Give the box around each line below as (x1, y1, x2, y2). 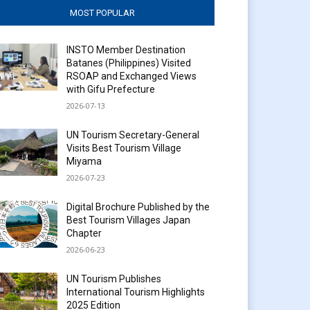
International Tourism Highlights (66, 286, 206, 298)
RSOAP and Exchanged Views (66, 70, 197, 82)
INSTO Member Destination (66, 44, 186, 55)
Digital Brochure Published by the (66, 201, 210, 212)
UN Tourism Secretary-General (66, 129, 200, 140)
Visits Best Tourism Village (66, 142, 182, 154)
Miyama (66, 155, 102, 167)
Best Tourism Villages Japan (66, 214, 191, 226)
